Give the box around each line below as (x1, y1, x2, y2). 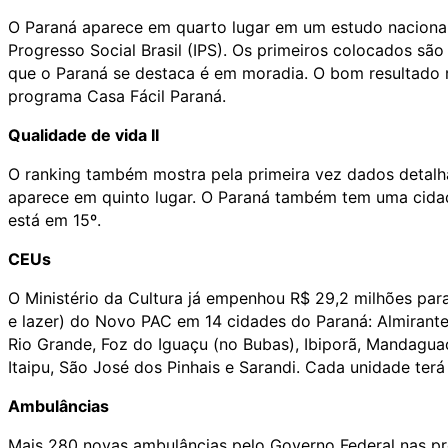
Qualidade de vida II (8, 124, 159, 145)
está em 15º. (8, 209, 101, 230)
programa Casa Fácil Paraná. (8, 85, 226, 106)
